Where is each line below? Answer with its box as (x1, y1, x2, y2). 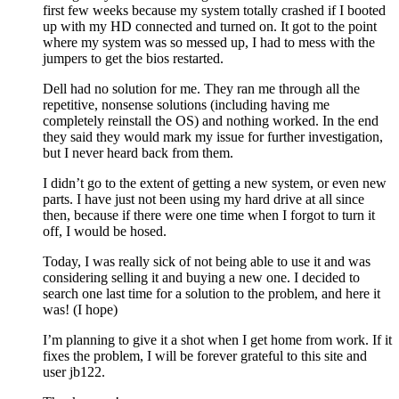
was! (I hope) (43, 302, 118, 318)
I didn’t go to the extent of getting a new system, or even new (43, 175, 387, 191)
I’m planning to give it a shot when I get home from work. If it (43, 332, 392, 348)
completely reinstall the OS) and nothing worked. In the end (43, 113, 379, 129)
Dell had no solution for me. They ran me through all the (43, 81, 360, 97)
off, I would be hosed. (43, 224, 167, 240)
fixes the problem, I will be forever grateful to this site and (43, 348, 367, 364)
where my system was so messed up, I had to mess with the (43, 35, 375, 51)
